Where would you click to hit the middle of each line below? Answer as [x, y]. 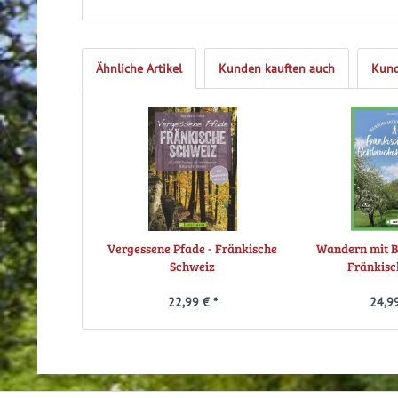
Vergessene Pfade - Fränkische [193, 249]
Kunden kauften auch [277, 69]
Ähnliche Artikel [139, 69]
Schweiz [193, 267]
